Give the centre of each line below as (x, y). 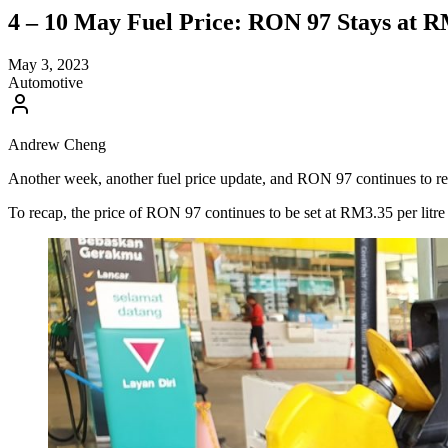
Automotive (45, 82)
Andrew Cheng (57, 144)
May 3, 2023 (48, 64)
